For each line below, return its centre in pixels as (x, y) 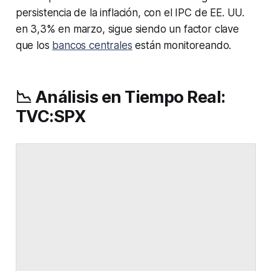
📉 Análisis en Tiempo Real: (120, 97)
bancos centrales (92, 46)
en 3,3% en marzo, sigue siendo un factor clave (127, 29)
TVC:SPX (51, 117)
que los (34, 46)
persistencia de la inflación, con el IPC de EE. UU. (130, 13)
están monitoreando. (182, 46)
